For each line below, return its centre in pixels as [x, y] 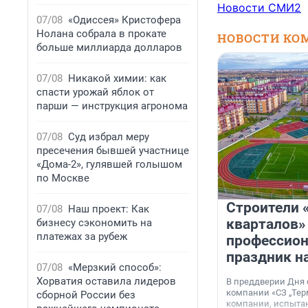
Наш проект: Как [109, 209]
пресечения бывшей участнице [113, 151]
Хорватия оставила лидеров [106, 281]
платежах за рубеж [82, 236]
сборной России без [86, 295]
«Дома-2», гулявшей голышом [109, 164]
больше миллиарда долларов [109, 47]
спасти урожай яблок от [95, 92]
